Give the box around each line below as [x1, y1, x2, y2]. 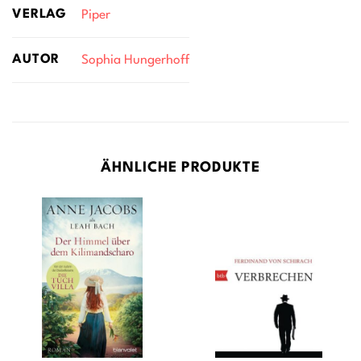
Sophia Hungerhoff [81, 53, 189, 67]
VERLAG [12, 8, 68, 22]
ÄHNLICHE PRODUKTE [100, 161, 261, 176]
